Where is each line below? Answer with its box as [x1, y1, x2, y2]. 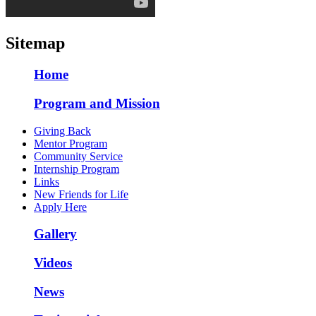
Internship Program [34, 162, 119, 175]
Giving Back [34, 124, 91, 137]
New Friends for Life [34, 188, 128, 200]
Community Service [34, 150, 123, 162]
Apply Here [34, 200, 87, 213]
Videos [34, 255, 72, 270]
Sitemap [6, 34, 65, 53]
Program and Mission [34, 95, 160, 111]
